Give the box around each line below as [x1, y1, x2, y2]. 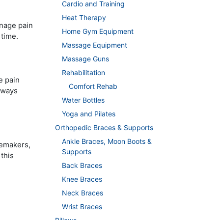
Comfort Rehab [69, 82, 117, 91]
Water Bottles [62, 96, 105, 105]
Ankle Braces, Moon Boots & [62, 137, 152, 146]
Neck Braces [62, 189, 103, 197]
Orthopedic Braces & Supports [55, 123, 153, 132]
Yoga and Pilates [62, 110, 115, 118]
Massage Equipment [62, 41, 127, 50]
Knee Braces [62, 175, 102, 184]
